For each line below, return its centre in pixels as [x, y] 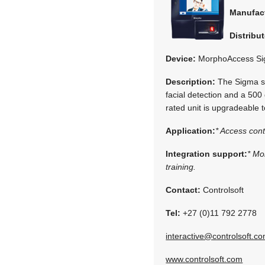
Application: [191, 130]
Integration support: [207, 153]
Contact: [183, 190]
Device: [181, 58]
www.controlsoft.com [204, 259]
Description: [191, 81]
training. [181, 167]
